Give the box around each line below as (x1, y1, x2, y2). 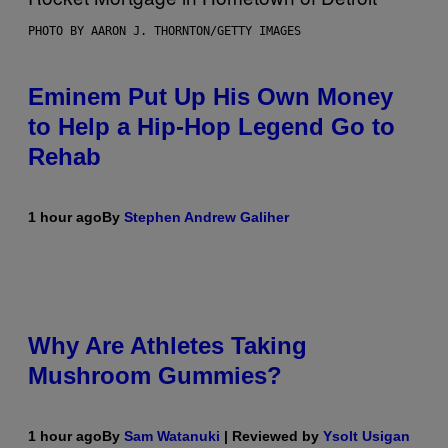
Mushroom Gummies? (28, 361, 282, 389)
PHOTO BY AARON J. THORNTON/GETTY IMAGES (28, 23, 301, 38)
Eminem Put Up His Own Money (28, 82, 393, 110)
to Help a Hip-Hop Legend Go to (28, 112, 395, 140)
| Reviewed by (220, 427, 323, 444)
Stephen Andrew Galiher (124, 208, 289, 225)
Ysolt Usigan (323, 427, 410, 444)
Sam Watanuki (124, 427, 220, 444)
